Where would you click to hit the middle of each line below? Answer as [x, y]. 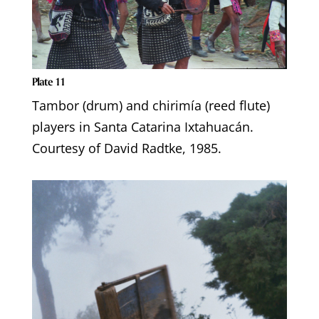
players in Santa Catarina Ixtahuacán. [142, 127]
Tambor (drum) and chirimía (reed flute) [151, 106]
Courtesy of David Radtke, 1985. [126, 148]
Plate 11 [48, 82]
